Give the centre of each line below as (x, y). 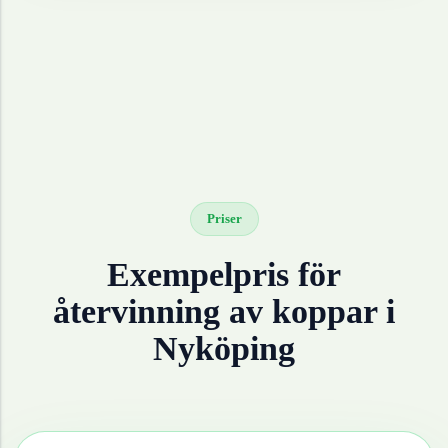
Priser (224, 219)
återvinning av (162, 312)
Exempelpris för (224, 275)
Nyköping (224, 349)
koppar (324, 312)
